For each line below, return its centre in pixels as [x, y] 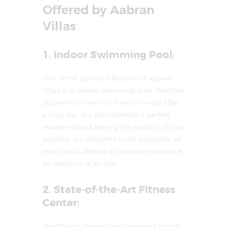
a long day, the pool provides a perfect [106, 115]
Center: [61, 203]
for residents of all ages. [81, 163]
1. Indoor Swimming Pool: [109, 55]
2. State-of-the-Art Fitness [109, 190]
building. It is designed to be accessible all [112, 139]
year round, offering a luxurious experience [112, 151]
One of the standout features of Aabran [107, 78]
